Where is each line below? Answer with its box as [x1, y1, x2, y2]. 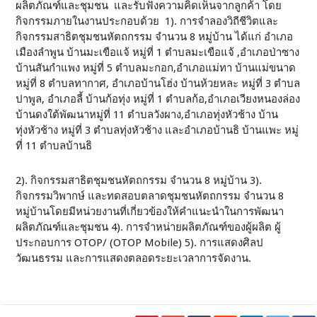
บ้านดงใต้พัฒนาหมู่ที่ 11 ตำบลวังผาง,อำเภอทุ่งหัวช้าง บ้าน [16, 108, 279, 121]
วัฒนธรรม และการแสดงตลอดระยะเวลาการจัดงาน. [16, 252, 252, 265]
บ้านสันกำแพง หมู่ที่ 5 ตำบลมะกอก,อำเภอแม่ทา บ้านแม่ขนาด [16, 62, 296, 74]
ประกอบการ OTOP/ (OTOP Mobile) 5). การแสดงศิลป [16, 236, 264, 249]
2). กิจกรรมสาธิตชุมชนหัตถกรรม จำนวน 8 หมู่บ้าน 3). [16, 174, 263, 187]
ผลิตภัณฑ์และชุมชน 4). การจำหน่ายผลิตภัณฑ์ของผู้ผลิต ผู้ [16, 221, 282, 234]
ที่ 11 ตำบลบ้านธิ [16, 139, 96, 152]
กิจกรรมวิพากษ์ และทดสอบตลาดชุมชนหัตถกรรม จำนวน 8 [16, 190, 284, 202]
